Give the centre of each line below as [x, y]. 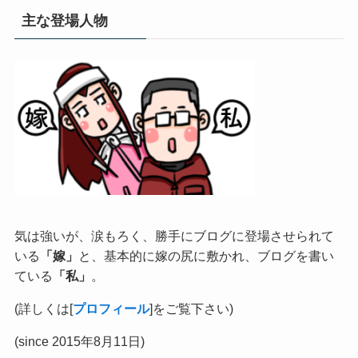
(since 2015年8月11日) [79, 342]
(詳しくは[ [43, 308]
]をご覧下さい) [191, 308]
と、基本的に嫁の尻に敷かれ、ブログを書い [206, 255]
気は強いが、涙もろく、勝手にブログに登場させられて [174, 235]
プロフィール [111, 308]
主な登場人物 [64, 20]
